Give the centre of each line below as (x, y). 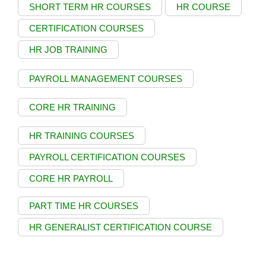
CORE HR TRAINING (72, 107)
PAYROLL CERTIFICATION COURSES (107, 157)
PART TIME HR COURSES (84, 205)
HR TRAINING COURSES (82, 135)
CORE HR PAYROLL (71, 178)
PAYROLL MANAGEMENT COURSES (106, 78)
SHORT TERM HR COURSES (90, 7)
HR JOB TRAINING (68, 49)
